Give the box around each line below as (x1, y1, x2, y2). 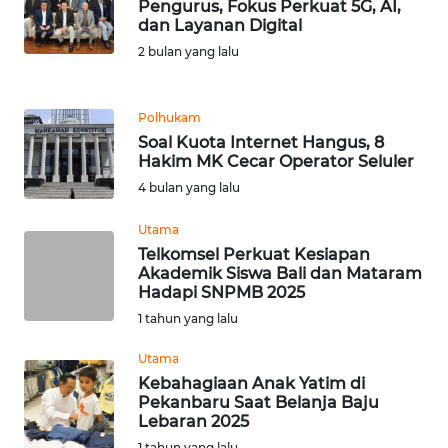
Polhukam (138, 110, 201, 126)
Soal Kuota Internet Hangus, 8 (138, 133, 384, 153)
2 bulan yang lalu (138, 44, 239, 60)
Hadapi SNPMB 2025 (138, 283, 305, 303)
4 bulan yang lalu (138, 180, 240, 196)
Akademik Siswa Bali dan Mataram (138, 264, 422, 284)
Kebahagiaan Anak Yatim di (138, 374, 365, 394)
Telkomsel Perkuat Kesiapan (138, 245, 370, 265)
